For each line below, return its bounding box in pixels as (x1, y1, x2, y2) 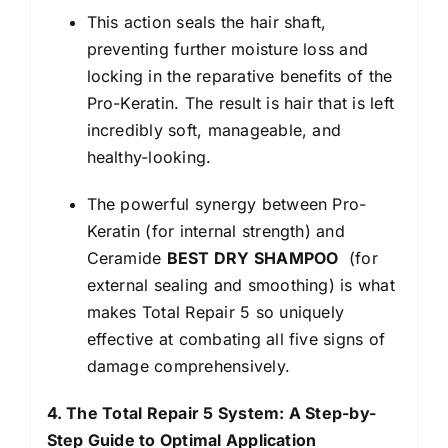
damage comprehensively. (86, 355, 291, 376)
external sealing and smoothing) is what (86, 274, 395, 295)
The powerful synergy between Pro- (86, 193, 367, 214)
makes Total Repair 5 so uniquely (86, 301, 345, 322)
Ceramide (86, 247, 167, 268)
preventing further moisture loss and (86, 38, 369, 59)
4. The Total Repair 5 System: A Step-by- (46, 402, 377, 423)
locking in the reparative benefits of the (86, 65, 393, 86)
